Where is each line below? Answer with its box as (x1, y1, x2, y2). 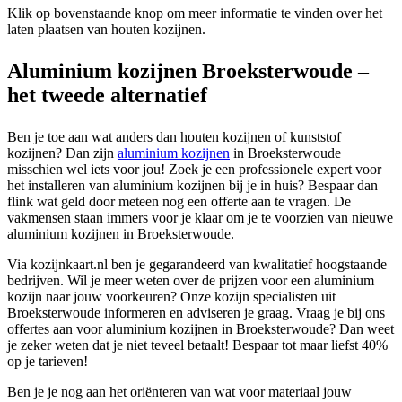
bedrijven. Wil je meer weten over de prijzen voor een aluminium (7, 272, 374, 288)
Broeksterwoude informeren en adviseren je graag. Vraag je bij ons (7, 304, 385, 320)
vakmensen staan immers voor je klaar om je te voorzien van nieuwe (7, 209, 393, 225)
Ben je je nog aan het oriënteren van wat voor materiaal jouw (7, 383, 352, 399)
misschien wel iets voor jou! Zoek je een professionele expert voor (7, 161, 381, 177)
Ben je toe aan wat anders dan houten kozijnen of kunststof (7, 128, 341, 144)
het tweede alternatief (7, 83, 207, 107)
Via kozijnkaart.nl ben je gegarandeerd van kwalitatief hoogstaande (7, 256, 387, 272)
